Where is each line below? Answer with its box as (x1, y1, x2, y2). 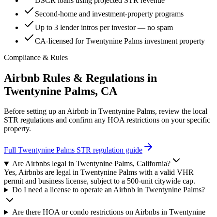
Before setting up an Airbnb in (4, 107, 98, 116)
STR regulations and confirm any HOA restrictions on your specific (4, 116, 210, 124)
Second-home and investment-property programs (35, 9, 184, 18)
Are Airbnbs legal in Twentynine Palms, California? (12, 159, 170, 168)
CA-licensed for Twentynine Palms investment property (35, 36, 205, 45)
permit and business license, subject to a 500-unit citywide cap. (4, 177, 195, 186)
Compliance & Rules (4, 53, 68, 62)
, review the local (155, 107, 207, 116)
